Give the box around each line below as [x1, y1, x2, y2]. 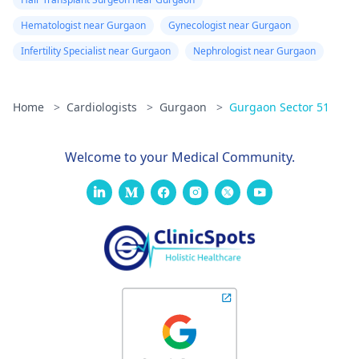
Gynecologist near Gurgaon [168, 18, 291, 32]
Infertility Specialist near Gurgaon [21, 43, 171, 58]
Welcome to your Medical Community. [64, 147, 295, 166]
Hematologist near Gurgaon [21, 18, 146, 32]
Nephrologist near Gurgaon [193, 43, 316, 58]
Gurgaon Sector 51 [229, 99, 329, 115]
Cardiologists [67, 99, 140, 115]
